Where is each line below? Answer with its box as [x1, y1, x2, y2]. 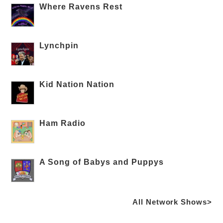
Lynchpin [39, 41, 79, 50]
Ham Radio [39, 118, 86, 127]
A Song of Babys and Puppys [39, 157, 164, 166]
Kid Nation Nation [39, 80, 115, 89]
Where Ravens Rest [39, 2, 123, 11]
